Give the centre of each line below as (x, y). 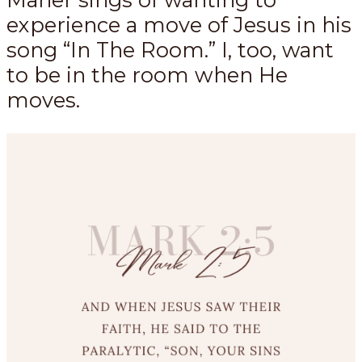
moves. (43, 100)
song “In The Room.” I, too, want (170, 50)
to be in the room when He (147, 75)
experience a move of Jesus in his (179, 25)
